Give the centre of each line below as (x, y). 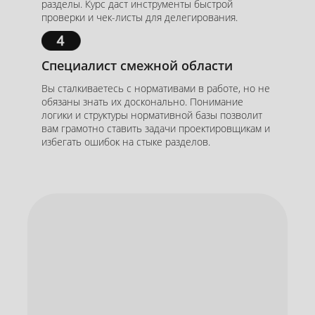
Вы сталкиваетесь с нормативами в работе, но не (156, 89)
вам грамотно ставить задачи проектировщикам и (156, 129)
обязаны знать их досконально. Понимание (142, 102)
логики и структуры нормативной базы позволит (152, 115)
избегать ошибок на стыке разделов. (126, 142)
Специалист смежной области (137, 66)
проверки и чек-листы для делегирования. (140, 17)
